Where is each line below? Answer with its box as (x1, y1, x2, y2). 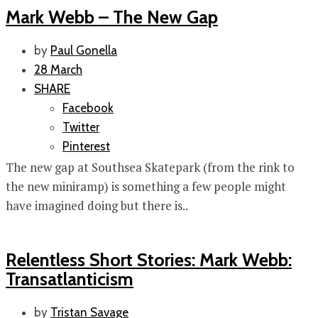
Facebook (62, 101, 114, 116)
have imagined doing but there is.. (6, 197, 188, 214)
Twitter (62, 120, 99, 135)
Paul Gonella (50, 43, 117, 58)
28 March (34, 62, 82, 77)
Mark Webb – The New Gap (6, 6, 218, 28)
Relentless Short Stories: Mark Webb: (6, 248, 292, 270)
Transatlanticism (6, 267, 133, 290)
